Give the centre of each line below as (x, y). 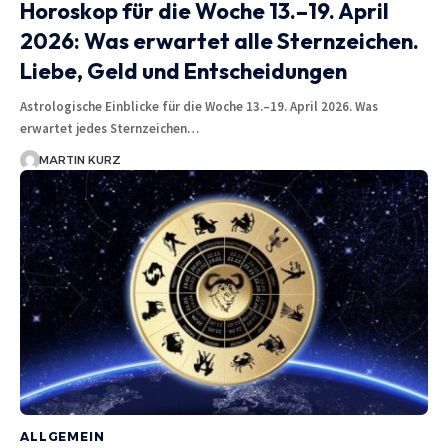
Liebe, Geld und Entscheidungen (183, 71)
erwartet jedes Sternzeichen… (109, 129)
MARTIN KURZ (79, 160)
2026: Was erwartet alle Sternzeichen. (219, 41)
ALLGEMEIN (62, 436)
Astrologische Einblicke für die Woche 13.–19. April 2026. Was (199, 107)
